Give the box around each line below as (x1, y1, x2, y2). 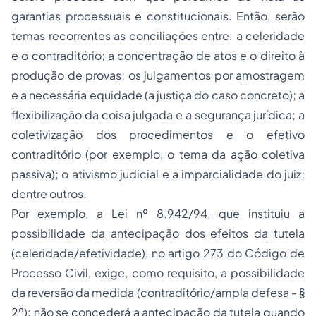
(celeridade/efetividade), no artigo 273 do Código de (11, 245, 305, 260)
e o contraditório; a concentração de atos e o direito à (11, 48, 305, 63)
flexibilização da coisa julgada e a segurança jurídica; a (11, 107, 305, 122)
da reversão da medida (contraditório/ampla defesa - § (11, 285, 305, 300)
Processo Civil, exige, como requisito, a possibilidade (11, 265, 305, 280)
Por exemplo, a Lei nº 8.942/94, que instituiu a (11, 206, 305, 221)
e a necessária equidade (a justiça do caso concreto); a (11, 87, 305, 102)
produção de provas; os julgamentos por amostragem (11, 68, 305, 83)
